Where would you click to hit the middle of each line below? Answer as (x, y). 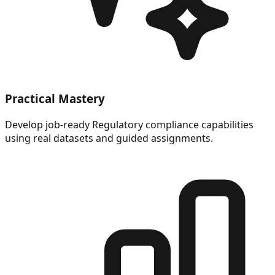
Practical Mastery (55, 99)
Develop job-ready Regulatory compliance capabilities (129, 125)
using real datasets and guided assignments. (109, 138)
